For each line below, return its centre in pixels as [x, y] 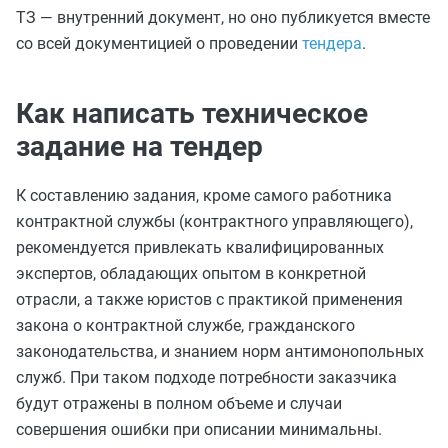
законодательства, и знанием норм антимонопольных [220, 351]
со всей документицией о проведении [159, 43]
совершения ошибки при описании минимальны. [199, 429]
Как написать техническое [192, 113]
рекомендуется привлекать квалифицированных [200, 247]
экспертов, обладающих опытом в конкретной [191, 273]
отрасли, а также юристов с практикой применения [209, 299]
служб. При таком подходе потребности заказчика [206, 377]
